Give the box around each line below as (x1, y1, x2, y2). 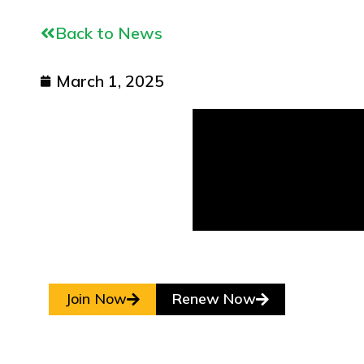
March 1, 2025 (56, 70, 164, 91)
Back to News (55, 22, 162, 43)
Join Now (65, 288, 127, 308)
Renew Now (172, 288, 256, 308)
